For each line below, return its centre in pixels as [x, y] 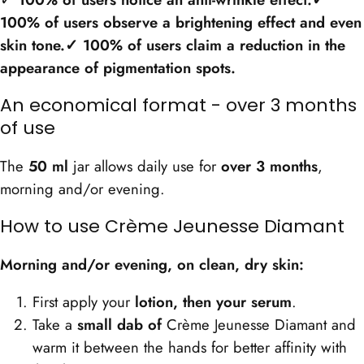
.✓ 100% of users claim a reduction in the [203, 45]
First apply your [84, 302]
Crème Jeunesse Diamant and [259, 325]
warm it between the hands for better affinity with [190, 348]
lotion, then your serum [213, 302]
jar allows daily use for [145, 166]
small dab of [119, 325]
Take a [55, 325]
